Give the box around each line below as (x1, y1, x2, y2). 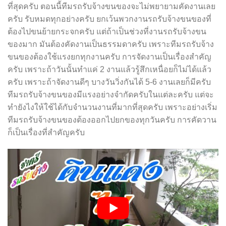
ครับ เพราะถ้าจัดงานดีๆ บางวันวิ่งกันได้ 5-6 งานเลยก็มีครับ (8, 78, 211, 87)
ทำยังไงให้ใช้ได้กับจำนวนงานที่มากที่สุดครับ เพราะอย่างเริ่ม (8, 103, 217, 112)
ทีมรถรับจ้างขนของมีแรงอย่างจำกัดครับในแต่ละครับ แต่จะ (8, 90, 214, 99)
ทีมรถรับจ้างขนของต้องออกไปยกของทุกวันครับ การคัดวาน (8, 116, 216, 125)
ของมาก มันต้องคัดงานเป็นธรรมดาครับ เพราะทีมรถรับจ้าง (8, 40, 214, 49)
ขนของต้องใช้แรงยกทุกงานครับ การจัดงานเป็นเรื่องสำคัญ (8, 52, 211, 62)
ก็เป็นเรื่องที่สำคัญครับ (8, 128, 85, 137)
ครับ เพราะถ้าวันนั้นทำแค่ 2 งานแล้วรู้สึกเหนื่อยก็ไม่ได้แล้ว (8, 65, 211, 74)
